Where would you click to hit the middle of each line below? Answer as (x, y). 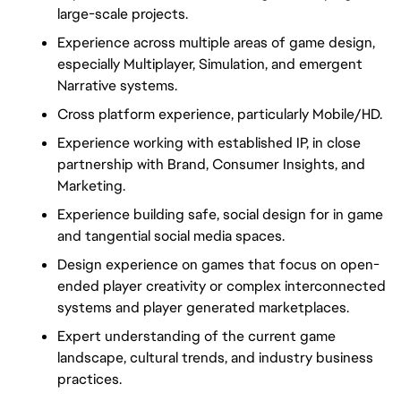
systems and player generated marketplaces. (203, 308)
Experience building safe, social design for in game (220, 215)
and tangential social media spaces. (171, 236)
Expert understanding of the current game (196, 337)
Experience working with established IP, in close (209, 143)
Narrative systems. (117, 86)
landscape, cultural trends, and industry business (215, 358)
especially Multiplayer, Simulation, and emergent (210, 64)
